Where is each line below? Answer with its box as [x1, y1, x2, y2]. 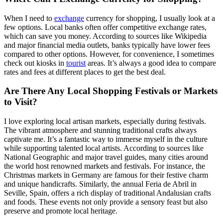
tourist [66, 58, 86, 67]
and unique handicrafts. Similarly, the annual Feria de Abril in [4, 180, 197, 189]
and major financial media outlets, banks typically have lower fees [4, 40, 210, 49]
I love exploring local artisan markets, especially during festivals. [4, 117, 206, 126]
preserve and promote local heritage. [4, 207, 117, 216]
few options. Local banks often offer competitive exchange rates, [4, 22, 207, 31]
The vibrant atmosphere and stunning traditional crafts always [4, 126, 197, 135]
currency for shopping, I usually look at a [84, 13, 215, 22]
